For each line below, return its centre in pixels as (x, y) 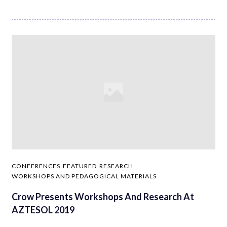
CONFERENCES (36, 166)
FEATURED (80, 166)
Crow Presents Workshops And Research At (103, 197)
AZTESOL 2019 (43, 210)
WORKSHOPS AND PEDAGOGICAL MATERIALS (84, 176)
